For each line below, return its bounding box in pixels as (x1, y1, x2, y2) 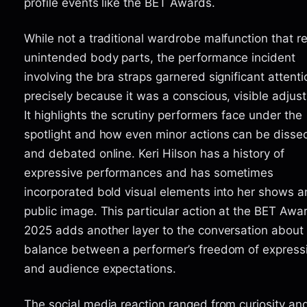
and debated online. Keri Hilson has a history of (24, 146, 284, 160)
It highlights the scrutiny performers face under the (24, 108, 302, 122)
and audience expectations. (24, 261, 176, 275)
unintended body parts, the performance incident (24, 50, 295, 64)
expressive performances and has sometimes (24, 165, 274, 180)
